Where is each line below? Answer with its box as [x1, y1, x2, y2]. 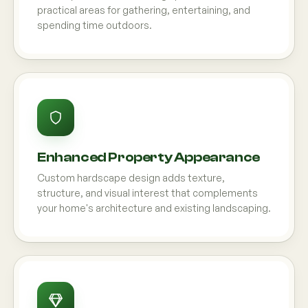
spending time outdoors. [37, 19, 152, 31]
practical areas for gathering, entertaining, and [37, 4, 250, 16]
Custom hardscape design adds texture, [37, 172, 225, 184]
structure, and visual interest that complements [37, 187, 258, 199]
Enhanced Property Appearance [37, 149, 260, 165]
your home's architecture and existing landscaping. [37, 202, 271, 214]
